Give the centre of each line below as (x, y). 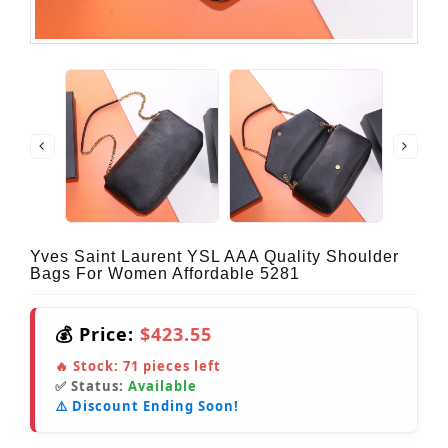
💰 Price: (97, 334)
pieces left (180, 366)
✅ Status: (91, 386)
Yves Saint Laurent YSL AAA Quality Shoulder (214, 257)
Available (162, 386)
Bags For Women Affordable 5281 (165, 274)
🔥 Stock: (89, 366)
